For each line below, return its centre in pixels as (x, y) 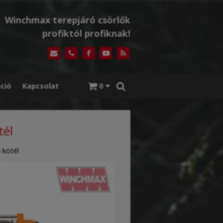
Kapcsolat (40, 86)
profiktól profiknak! (86, 33)
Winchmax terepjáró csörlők (68, 20)
